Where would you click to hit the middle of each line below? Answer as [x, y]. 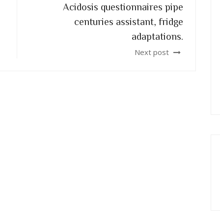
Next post [153, 52]
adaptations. [157, 36]
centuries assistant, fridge [129, 21]
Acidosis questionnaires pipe [123, 6]
